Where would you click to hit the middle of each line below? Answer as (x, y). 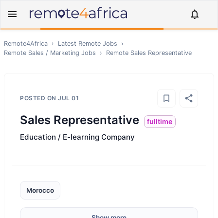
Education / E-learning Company (77, 137)
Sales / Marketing (54, 53)
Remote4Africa (26, 44)
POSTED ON (39, 98)
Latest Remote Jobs (88, 44)
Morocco (40, 190)
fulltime (160, 121)
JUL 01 (68, 98)
